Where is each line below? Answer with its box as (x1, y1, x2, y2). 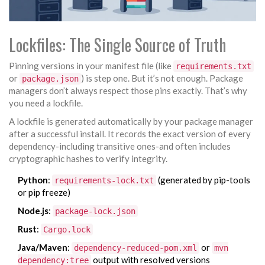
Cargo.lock (43, 225, 91, 235)
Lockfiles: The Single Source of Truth (9, 33, 226, 57)
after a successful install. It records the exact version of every (9, 128, 251, 140)
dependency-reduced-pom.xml (74, 243, 197, 253)
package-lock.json (55, 206, 135, 216)
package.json (22, 74, 79, 84)
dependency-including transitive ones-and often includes (9, 141, 231, 152)
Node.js (18, 205, 49, 216)
